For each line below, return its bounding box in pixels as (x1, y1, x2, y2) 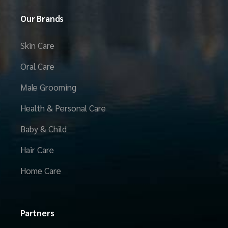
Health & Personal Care (20, 102, 106, 114)
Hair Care (20, 144, 54, 156)
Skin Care (20, 40, 54, 51)
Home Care (20, 165, 61, 177)
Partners (20, 207, 54, 219)
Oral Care (20, 61, 54, 72)
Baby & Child (20, 123, 67, 135)
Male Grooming (20, 81, 76, 93)
